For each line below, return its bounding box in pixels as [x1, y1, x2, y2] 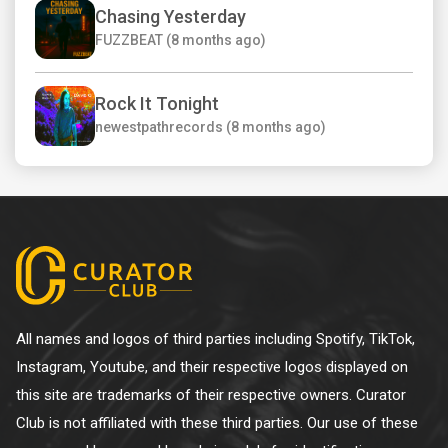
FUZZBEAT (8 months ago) [95, 32, 266, 49]
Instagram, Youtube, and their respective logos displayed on [16, 358, 408, 376]
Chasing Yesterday [95, 6, 246, 28]
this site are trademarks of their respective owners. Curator [16, 386, 406, 404]
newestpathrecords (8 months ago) [95, 119, 326, 136]
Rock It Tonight [95, 93, 219, 115]
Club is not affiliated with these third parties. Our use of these [16, 414, 418, 432]
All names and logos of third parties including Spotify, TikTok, [16, 330, 415, 348]
